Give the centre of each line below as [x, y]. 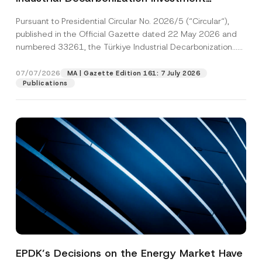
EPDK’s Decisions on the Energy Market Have [129, 253]
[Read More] [40, 60]
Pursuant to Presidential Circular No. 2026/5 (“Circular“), [122, 21]
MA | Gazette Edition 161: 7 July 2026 [134, 73]
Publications [45, 83]
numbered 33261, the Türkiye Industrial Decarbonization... [126, 47]
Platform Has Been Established [93, 13]
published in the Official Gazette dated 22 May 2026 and [126, 34]
